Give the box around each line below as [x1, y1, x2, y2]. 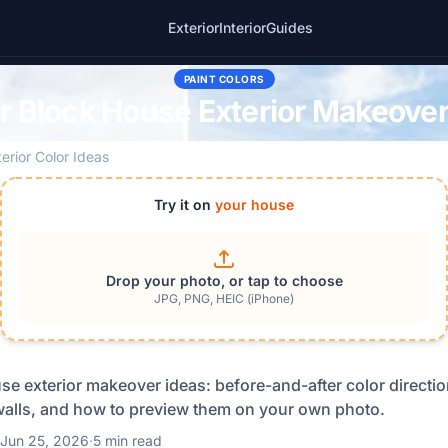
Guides [265, 19, 313, 36]
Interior [218, 19, 266, 36]
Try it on [154, 196, 215, 213]
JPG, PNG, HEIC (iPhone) [154, 291, 294, 306]
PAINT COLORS [183, 73, 265, 85]
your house [215, 196, 294, 213]
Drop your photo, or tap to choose [105, 272, 343, 289]
